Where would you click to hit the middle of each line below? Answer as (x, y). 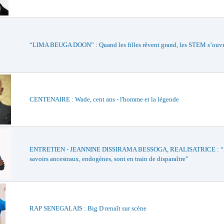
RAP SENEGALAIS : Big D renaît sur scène (88, 208)
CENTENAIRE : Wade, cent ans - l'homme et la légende (104, 99)
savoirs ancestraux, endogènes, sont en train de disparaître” (109, 159)
